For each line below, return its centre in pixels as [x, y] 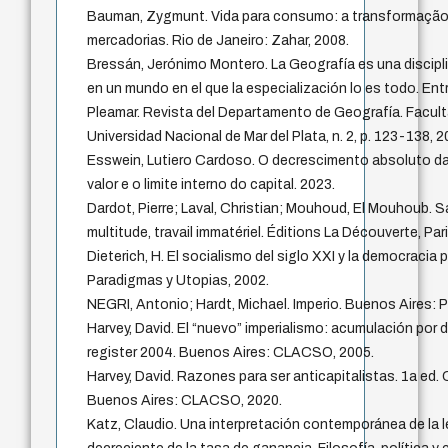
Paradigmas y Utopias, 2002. [178, 281]
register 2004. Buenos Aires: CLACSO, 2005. [231, 353]
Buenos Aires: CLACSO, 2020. [185, 401]
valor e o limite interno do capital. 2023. [211, 185]
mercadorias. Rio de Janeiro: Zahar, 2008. [218, 41]
